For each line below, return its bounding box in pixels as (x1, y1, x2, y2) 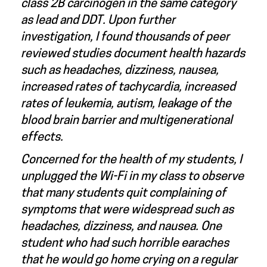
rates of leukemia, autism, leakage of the (21, 98, 231, 110)
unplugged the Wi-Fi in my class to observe (21, 170, 244, 183)
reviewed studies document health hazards (21, 48, 245, 60)
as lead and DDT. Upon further (21, 14, 175, 27)
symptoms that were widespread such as (21, 204, 234, 216)
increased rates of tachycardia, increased (21, 81, 235, 94)
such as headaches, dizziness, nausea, (21, 64, 219, 77)
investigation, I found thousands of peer (21, 31, 229, 44)
